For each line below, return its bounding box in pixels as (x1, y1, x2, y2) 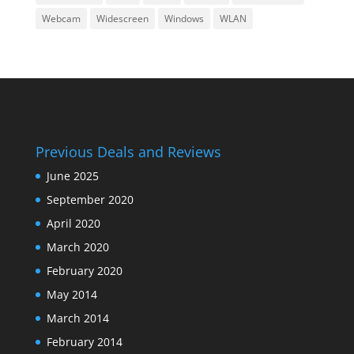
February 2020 (46, 263, 122, 279)
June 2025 (46, 168, 99, 184)
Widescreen (96, 11, 149, 25)
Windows (164, 11, 204, 25)
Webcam (41, 11, 81, 25)
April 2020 (46, 216, 100, 232)
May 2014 (46, 287, 97, 303)
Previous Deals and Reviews (35, 142, 221, 162)
